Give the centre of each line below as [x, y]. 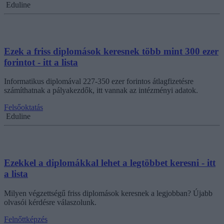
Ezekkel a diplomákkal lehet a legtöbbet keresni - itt [110, 163]
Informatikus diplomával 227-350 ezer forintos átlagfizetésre [99, 81]
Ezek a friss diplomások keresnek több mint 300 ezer [111, 51]
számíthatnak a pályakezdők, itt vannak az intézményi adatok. [101, 90]
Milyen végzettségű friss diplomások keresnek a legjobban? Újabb [108, 193]
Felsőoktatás [23, 107]
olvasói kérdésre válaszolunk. [50, 202]
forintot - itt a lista [41, 62]
